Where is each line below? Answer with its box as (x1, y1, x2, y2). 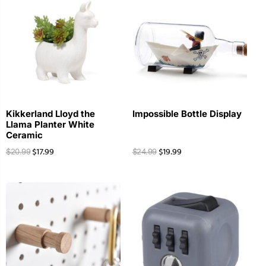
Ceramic (6, 129, 43, 141)
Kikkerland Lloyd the (6, 108, 95, 120)
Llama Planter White (6, 119, 94, 131)
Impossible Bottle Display (132, 108, 242, 120)
